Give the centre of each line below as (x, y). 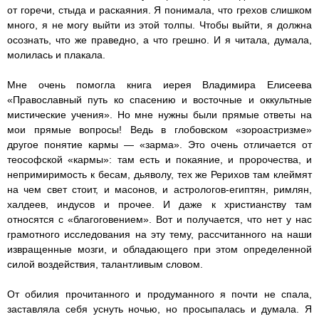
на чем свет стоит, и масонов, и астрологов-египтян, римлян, (159, 190)
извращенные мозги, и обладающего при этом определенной (159, 250)
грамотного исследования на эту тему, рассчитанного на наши (159, 235)
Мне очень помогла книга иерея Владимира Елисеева (159, 85)
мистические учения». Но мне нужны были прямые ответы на (159, 115)
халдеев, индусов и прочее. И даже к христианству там (159, 205)
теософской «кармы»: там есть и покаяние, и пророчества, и (159, 160)
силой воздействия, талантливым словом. (106, 265)
